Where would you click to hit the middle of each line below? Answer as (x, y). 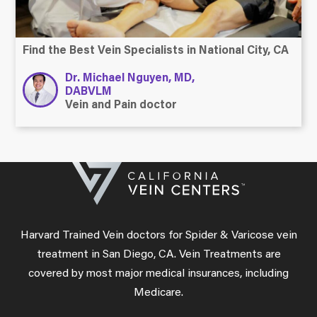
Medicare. (158, 293)
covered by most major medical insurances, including (158, 274)
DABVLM (89, 92)
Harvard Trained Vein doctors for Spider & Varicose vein (158, 236)
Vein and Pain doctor (121, 106)
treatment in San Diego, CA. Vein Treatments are (158, 255)
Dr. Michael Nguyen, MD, (130, 79)
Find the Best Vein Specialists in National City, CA (156, 51)
